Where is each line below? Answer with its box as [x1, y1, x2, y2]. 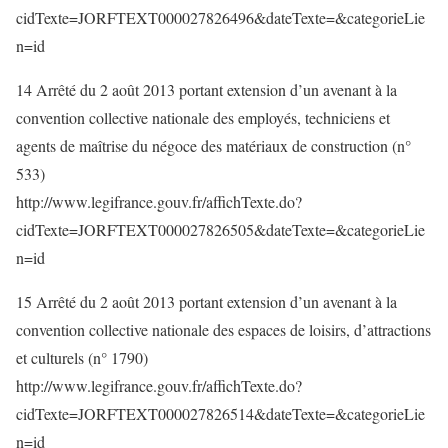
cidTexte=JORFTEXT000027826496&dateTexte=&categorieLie [16, 7, 425, 28]
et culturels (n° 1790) [16, 347, 148, 368]
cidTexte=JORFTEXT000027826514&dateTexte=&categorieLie [16, 403, 425, 424]
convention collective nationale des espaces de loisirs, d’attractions [16, 319, 431, 340]
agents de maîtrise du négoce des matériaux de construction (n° [16, 135, 411, 156]
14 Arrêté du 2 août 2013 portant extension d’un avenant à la [16, 79, 397, 100]
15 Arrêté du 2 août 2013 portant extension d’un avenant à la [16, 291, 397, 312]
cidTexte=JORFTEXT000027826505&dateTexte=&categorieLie [16, 219, 425, 240]
